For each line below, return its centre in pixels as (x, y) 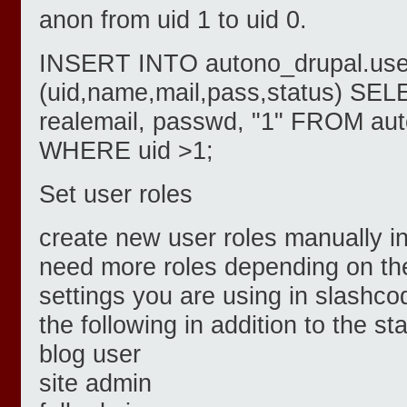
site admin (95, 383)
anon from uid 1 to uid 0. (173, 20)
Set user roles (116, 194)
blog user (90, 354)
